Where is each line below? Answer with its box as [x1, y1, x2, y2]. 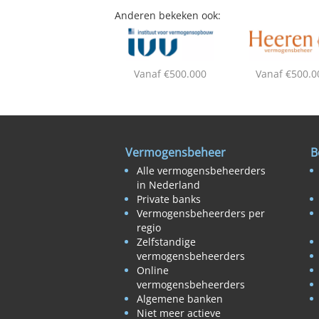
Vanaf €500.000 [133, 67, 206, 81]
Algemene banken [137, 292, 223, 306]
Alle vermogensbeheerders [137, 164, 266, 178]
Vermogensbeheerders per [137, 206, 265, 221]
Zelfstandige [137, 235, 196, 249]
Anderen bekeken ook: [115, 8, 221, 22]
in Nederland [137, 178, 200, 192]
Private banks [137, 192, 201, 206]
